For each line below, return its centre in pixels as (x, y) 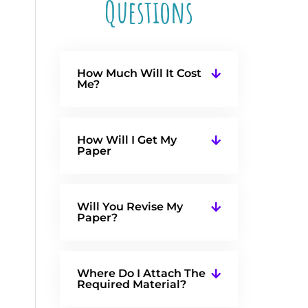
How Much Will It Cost (139, 73)
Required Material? (131, 284)
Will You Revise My (130, 206)
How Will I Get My (126, 140)
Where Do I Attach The (141, 273)
